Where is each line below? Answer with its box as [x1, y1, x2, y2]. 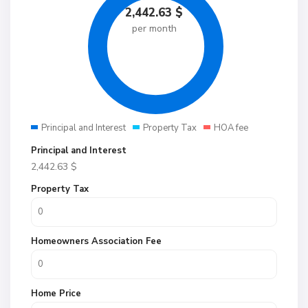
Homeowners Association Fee [31, 235, 162, 247]
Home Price [31, 287, 81, 300]
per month [131, 22, 177, 35]
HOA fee [214, 122, 248, 134]
